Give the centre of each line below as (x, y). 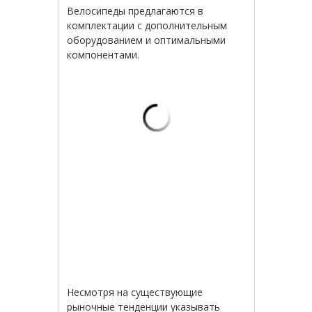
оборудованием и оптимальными (147, 40)
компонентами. (103, 55)
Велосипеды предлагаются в (135, 11)
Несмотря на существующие (135, 292)
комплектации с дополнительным (147, 26)
